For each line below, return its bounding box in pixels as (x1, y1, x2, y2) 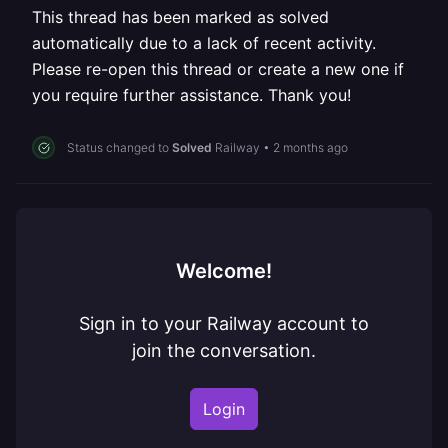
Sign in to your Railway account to (79, 313, 369, 334)
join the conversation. (132, 340, 316, 361)
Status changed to (67, 139, 172, 155)
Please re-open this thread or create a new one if (32, 59, 404, 79)
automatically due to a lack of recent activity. (32, 33, 376, 53)
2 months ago (273, 139, 348, 155)
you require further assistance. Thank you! (32, 85, 351, 105)
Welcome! (176, 259, 272, 283)
